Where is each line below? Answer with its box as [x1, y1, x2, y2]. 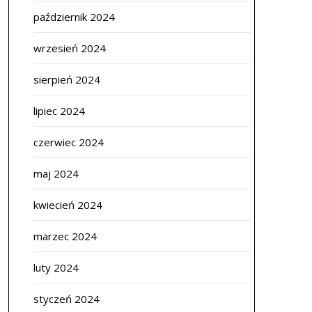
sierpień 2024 [33, 72, 100, 86]
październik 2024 [33, 10, 115, 24]
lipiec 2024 [33, 104, 85, 118]
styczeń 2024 [33, 292, 100, 306]
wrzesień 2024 [33, 41, 106, 55]
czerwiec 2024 [33, 135, 104, 149]
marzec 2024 [33, 229, 97, 243]
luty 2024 [33, 260, 79, 274]
